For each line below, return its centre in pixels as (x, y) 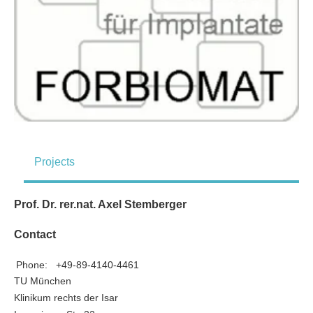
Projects (54, 162)
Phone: (32, 265)
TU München (43, 281)
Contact (35, 235)
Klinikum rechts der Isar (66, 298)
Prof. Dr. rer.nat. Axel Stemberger (100, 205)
